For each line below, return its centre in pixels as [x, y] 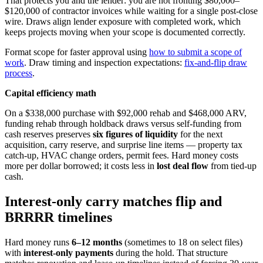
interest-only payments [68, 253]
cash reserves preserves [49, 134]
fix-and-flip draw [216, 63]
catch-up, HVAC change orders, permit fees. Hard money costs [122, 156]
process [18, 73]
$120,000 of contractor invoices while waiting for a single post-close [131, 11]
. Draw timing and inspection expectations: [104, 63]
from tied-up [232, 166]
